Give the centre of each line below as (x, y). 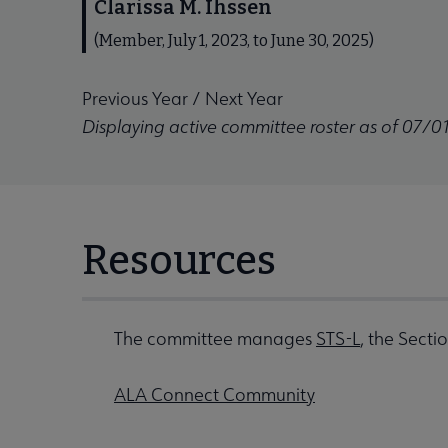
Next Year (244, 98)
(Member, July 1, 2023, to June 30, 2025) (234, 40)
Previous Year (135, 98)
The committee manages (215, 338)
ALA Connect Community (214, 394)
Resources (179, 261)
